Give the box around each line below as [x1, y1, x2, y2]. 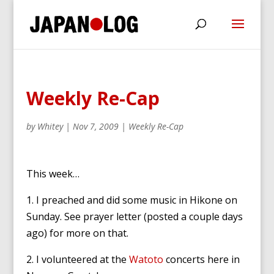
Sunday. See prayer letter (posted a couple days [26, 210, 243, 223]
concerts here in [163, 253, 240, 266]
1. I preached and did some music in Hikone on [26, 193, 237, 207]
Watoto [128, 253, 163, 266]
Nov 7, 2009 [72, 120, 119, 132]
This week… [26, 167, 80, 180]
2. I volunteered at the [26, 253, 129, 266]
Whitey [37, 120, 63, 132]
